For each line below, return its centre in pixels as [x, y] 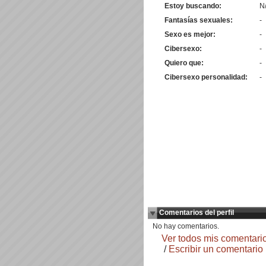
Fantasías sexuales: [199, 20]
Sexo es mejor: [190, 34]
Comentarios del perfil [197, 213]
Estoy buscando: [193, 6]
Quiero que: [184, 63]
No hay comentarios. [186, 226]
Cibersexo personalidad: [206, 77]
